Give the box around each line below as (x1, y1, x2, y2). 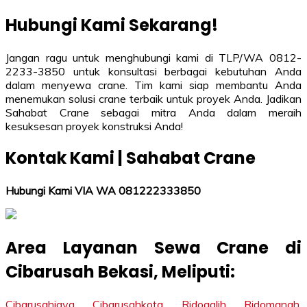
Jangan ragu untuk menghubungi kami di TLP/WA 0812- (5, 50, 302, 64)
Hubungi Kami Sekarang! (5, 13, 218, 36)
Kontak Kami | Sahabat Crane (5, 147, 256, 170)
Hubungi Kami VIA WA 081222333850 (5, 184, 201, 198)
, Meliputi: (153, 260, 235, 284)
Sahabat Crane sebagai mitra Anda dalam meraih (5, 105, 302, 119)
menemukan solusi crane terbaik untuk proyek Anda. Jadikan (5, 91, 302, 106)
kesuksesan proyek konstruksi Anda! (5, 119, 183, 133)
